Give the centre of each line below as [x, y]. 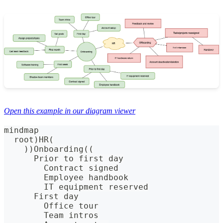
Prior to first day [64, 159]
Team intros [51, 216]
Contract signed [61, 168]
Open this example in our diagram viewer [70, 111]
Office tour [51, 206]
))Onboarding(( [49, 149]
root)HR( [29, 140]
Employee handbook [66, 178]
